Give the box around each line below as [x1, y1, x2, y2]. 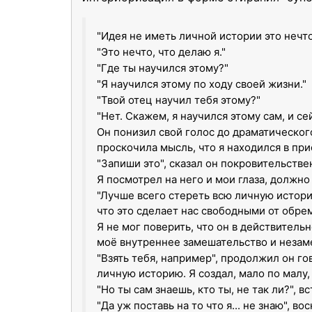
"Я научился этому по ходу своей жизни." [97, 77, 306, 91]
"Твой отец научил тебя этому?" [97, 93, 260, 107]
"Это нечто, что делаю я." [97, 45, 226, 58]
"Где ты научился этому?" [97, 61, 228, 75]
